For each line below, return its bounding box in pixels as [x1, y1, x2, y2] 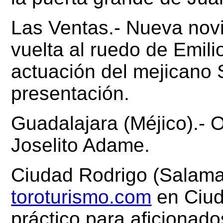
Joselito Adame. [11, 134, 150, 156]
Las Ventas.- [11, 16, 121, 38]
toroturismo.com [11, 186, 152, 208]
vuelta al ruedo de [11, 38, 168, 60]
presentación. [11, 82, 130, 104]
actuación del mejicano [11, 60, 212, 82]
